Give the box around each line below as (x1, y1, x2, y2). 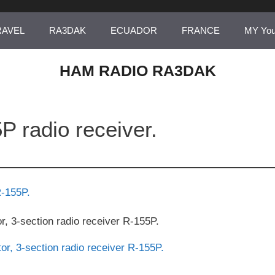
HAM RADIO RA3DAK (59, 62, 216, 79)
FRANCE (181, 25, 220, 36)
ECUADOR (110, 25, 157, 36)
